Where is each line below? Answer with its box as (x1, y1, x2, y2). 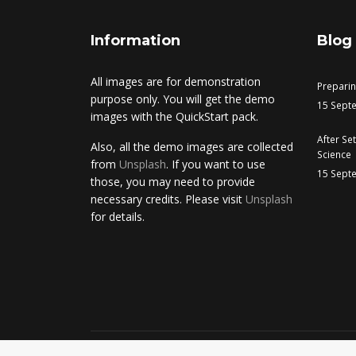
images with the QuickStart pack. (91, 109, 258, 124)
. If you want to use (166, 157, 265, 172)
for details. (91, 209, 145, 224)
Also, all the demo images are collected (91, 139, 293, 154)
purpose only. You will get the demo (91, 91, 275, 106)
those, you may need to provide (91, 174, 255, 189)
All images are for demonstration (91, 74, 261, 89)
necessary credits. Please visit (91, 192, 246, 207)
